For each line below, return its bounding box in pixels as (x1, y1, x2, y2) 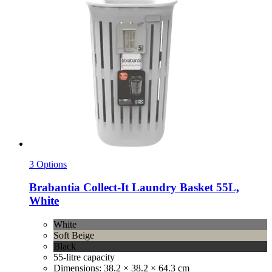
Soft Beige (53, 230, 94, 241)
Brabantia (29, 181, 80, 194)
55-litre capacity (53, 252, 115, 263)
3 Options (29, 158, 67, 169)
